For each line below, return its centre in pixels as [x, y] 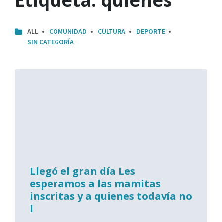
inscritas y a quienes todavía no [111, 196]
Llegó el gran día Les [83, 171]
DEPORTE [151, 31]
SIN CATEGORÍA [51, 42]
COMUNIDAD [68, 31]
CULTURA [111, 31]
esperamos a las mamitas [95, 184]
